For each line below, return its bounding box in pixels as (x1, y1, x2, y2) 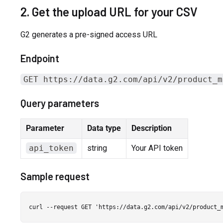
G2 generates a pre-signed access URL (20, 29, 157, 39)
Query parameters (20, 97, 99, 109)
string (87, 143, 107, 153)
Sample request (20, 170, 90, 182)
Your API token (131, 143, 183, 153)
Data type (87, 123, 121, 133)
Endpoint (20, 52, 59, 64)
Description (131, 123, 172, 133)
